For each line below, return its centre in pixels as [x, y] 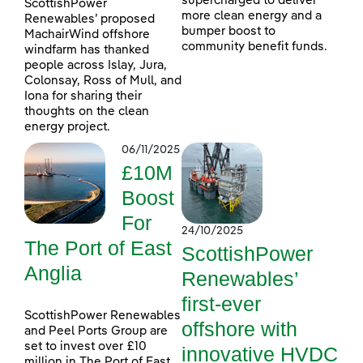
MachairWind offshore [87, 34]
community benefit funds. [254, 46]
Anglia [53, 273]
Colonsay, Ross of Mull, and [103, 80]
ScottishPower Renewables [102, 315]
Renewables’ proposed [90, 19]
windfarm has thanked [87, 49]
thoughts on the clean [87, 111]
